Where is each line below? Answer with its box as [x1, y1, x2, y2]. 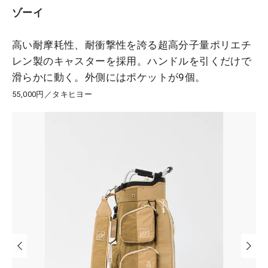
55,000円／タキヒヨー [12, 90, 93, 99]
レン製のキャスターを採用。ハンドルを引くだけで [12, 55, 252, 68]
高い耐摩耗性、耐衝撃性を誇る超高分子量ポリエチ [12, 39, 252, 51]
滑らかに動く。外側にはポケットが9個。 [12, 71, 206, 84]
